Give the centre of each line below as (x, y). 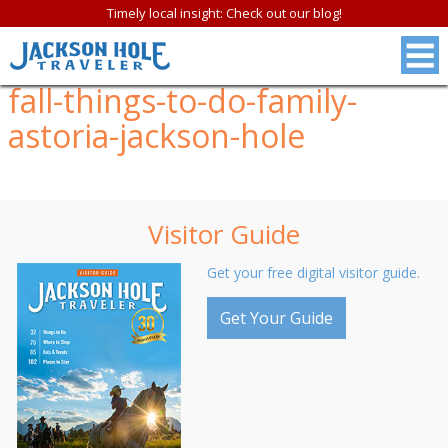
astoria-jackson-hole (156, 135)
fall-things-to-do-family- (182, 100)
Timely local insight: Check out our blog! (224, 13)
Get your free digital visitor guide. (313, 272)
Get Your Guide (276, 318)
